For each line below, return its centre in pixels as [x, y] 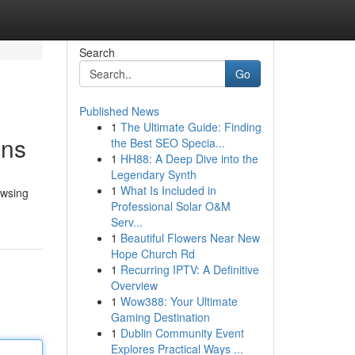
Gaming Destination [160, 317]
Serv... [126, 222]
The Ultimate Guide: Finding [191, 127]
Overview [134, 285]
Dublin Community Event [182, 333]
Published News [119, 111]
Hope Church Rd [153, 254]
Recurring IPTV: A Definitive [189, 269]
